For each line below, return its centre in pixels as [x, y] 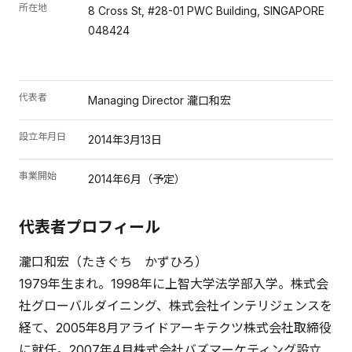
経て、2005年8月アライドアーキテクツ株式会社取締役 [175, 328]
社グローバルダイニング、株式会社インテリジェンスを [176, 306]
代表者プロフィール [90, 227]
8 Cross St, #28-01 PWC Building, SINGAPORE [206, 11]
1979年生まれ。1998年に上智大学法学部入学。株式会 [174, 284]
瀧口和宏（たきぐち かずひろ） [113, 262]
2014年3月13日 [125, 140]
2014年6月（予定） [137, 179]
